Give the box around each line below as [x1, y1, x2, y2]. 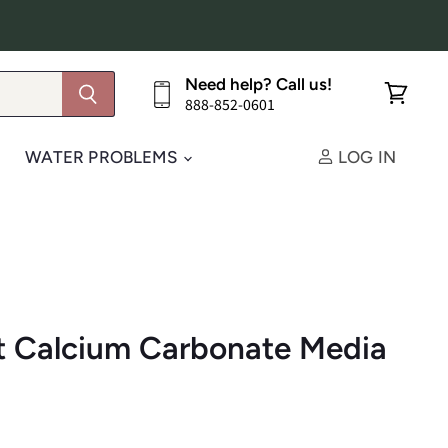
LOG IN [333, 147, 396, 167]
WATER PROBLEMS [25, 147, 181, 167]
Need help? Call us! [184, 73, 332, 94]
